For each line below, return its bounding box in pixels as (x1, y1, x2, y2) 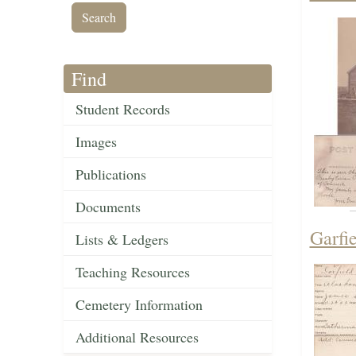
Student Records (75, 99, 170, 119)
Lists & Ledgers (75, 230, 168, 250)
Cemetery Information (75, 295, 203, 315)
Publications (75, 164, 146, 184)
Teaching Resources (75, 262, 190, 282)
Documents (75, 197, 141, 217)
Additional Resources (75, 327, 199, 347)
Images (75, 132, 117, 152)
